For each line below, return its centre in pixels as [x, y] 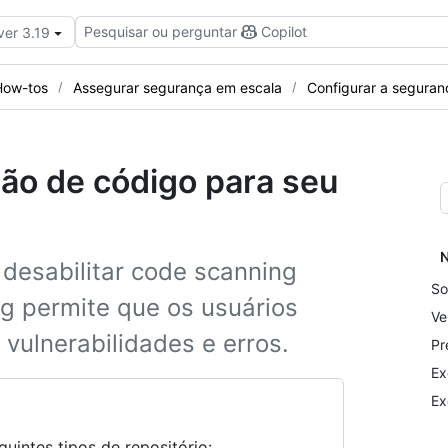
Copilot [284, 31]
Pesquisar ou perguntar [160, 31]
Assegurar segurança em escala [177, 87]
